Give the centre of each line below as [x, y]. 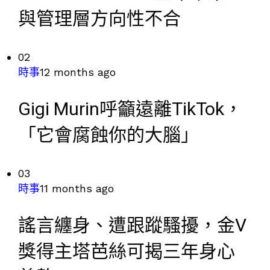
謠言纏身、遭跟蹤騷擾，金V [132, 226]
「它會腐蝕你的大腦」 [108, 136]
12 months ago [78, 72]
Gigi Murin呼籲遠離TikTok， [130, 110]
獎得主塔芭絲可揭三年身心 [127, 252]
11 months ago [77, 188]
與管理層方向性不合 [99, 19]
